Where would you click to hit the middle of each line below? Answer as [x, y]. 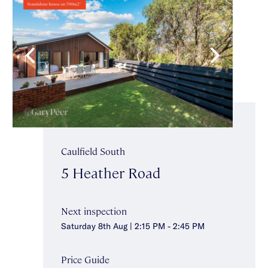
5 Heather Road [111, 172]
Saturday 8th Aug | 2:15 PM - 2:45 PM [133, 226]
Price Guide [85, 259]
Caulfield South [93, 151]
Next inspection [94, 211]
